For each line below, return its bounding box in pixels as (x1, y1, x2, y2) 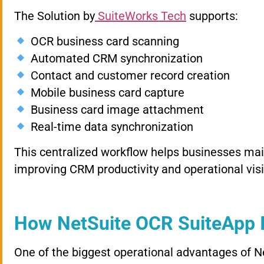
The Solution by (14, 8, 95, 23)
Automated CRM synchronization (27, 51, 203, 65)
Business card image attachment (27, 102, 204, 117)
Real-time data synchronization (27, 119, 193, 134)
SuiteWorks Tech (98, 8, 186, 23)
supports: (186, 8, 238, 23)
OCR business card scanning (27, 34, 179, 48)
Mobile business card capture (27, 85, 184, 100)
